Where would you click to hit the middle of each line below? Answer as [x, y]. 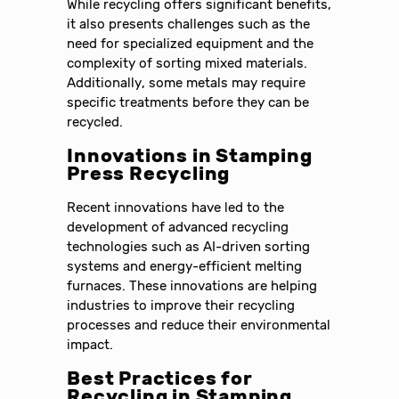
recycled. [95, 122]
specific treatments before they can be [188, 102]
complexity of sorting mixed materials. [187, 63]
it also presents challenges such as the [189, 24]
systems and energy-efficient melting [185, 266]
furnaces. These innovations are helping [192, 285]
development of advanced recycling [178, 227]
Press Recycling [149, 173]
